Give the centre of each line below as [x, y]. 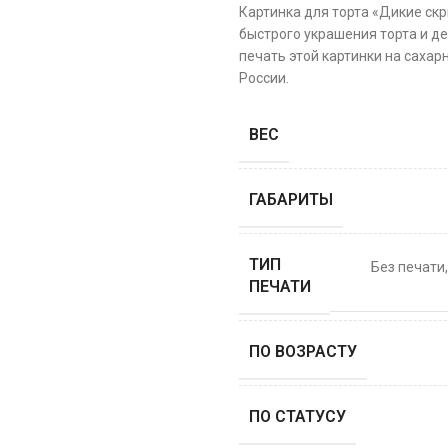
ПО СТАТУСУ [297, 416]
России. [264, 78]
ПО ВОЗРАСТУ [303, 351]
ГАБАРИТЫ [291, 199]
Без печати [408, 266]
